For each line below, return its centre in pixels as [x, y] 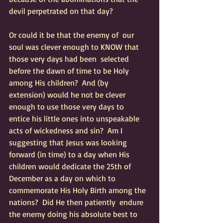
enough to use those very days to [68, 107]
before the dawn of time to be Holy [70, 71]
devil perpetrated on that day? [63, 11]
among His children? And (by [61, 83]
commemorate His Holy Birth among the [78, 190]
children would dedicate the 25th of [71, 166]
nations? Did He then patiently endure [77, 202]
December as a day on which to [64, 178]
